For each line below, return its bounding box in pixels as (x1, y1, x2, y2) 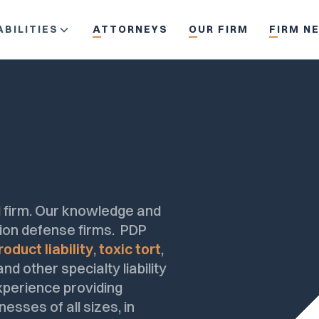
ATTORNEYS (92, 23, 168, 36)
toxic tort (99, 240, 162, 258)
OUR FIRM (188, 23, 249, 36)
